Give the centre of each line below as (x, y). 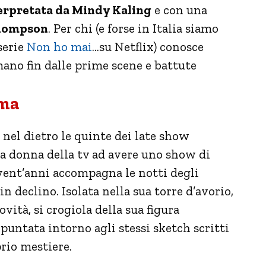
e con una (179, 9)
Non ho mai (59, 46)
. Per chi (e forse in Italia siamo (133, 28)
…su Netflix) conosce (148, 46)
